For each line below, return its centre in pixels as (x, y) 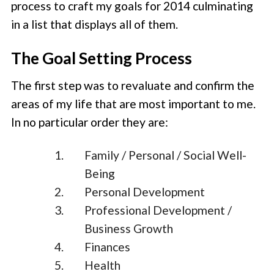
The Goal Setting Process (102, 58)
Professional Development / (158, 210)
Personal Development (145, 191)
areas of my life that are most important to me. (134, 103)
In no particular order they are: (90, 122)
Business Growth (129, 228)
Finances (108, 246)
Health (103, 265)
